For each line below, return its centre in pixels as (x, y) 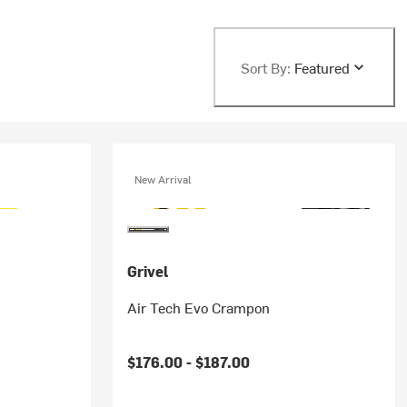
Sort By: (265, 67)
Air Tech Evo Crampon (198, 307)
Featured (322, 67)
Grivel (147, 271)
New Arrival (163, 179)
